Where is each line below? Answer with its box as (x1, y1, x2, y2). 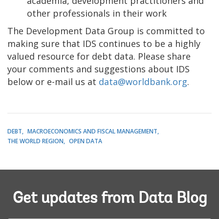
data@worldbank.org (99, 75, 187, 88)
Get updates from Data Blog (12, 191, 207, 207)
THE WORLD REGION (7, 136, 64, 145)
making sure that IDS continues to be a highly (7, 37, 200, 49)
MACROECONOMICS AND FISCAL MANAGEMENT (27, 127, 157, 135)
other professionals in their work (27, 7, 167, 19)
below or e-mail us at (7, 75, 99, 88)
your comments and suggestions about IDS (7, 63, 190, 75)
